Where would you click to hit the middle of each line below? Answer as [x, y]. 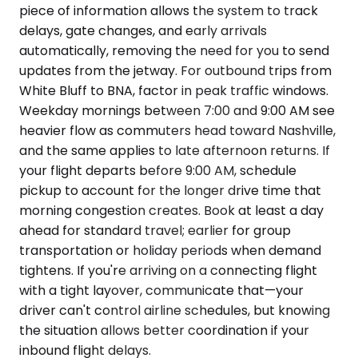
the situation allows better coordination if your [164, 330]
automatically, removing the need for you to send [174, 50]
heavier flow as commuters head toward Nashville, [177, 130]
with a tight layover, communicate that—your [161, 290]
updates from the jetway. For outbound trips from [175, 70]
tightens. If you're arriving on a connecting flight [168, 270]
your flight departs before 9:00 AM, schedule [158, 170]
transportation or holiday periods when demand [170, 250]
